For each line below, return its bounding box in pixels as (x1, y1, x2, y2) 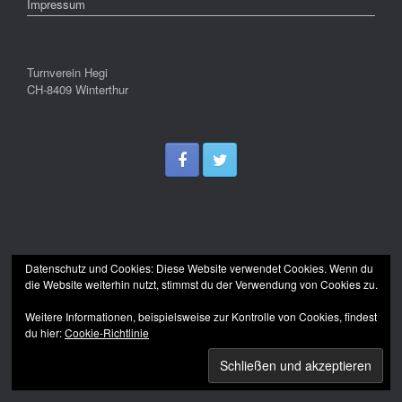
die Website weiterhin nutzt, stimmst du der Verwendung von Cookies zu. (25, 276, 378, 292)
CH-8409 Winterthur (27, 81, 128, 98)
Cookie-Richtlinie (65, 325, 149, 340)
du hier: (25, 325, 65, 340)
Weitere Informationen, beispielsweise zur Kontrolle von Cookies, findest (25, 309, 377, 324)
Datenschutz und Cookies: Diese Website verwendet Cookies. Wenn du (25, 260, 373, 275)
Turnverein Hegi (27, 64, 108, 81)
